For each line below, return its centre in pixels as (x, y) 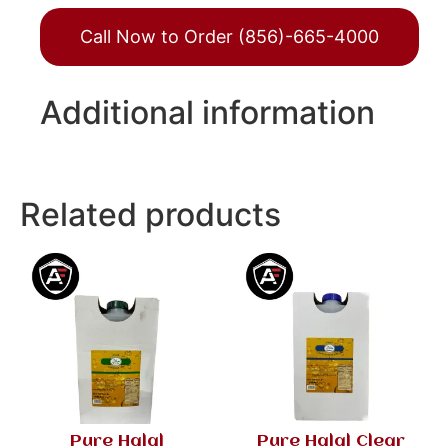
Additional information (207, 112)
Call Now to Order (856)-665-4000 (229, 36)
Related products (150, 214)
